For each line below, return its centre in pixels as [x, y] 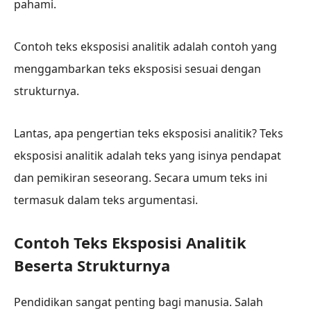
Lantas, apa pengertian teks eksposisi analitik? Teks [149, 133]
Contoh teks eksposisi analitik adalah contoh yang [145, 47]
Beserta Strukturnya [92, 265]
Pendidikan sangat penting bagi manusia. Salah [138, 302]
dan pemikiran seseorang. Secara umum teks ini [141, 177]
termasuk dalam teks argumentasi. [106, 200]
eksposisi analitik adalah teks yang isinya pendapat [148, 155]
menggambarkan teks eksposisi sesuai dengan [137, 69]
